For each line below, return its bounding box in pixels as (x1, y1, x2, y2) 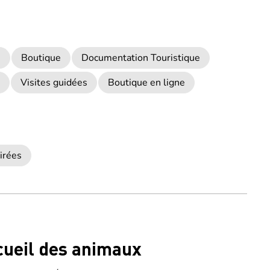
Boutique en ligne (108, 76, 185, 89)
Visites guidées (20, 76, 87, 89)
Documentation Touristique (81, 51, 200, 64)
